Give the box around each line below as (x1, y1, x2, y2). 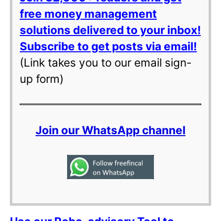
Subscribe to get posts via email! (20, 39, 197, 53)
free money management (20, 7, 157, 21)
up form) (20, 72, 64, 86)
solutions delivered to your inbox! (20, 23, 201, 37)
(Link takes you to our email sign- (20, 56, 191, 70)
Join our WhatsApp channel (36, 123, 185, 137)
